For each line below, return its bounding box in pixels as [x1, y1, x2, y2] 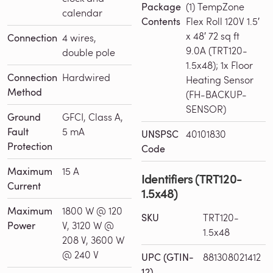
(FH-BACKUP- [186, 87, 247, 101]
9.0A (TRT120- [186, 43, 247, 57]
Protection [7, 139, 52, 153]
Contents [141, 14, 180, 28]
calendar [62, 5, 102, 19]
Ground [7, 110, 41, 124]
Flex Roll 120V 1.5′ [186, 14, 260, 27]
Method [7, 85, 42, 99]
